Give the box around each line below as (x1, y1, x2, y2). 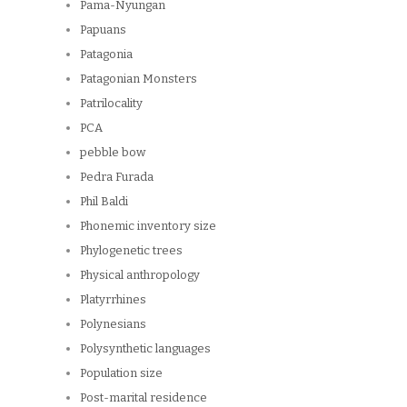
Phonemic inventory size (80, 219, 216, 233)
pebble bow (80, 145, 145, 160)
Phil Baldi (80, 194, 128, 209)
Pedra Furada (80, 170, 154, 184)
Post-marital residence (80, 391, 207, 405)
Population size (80, 366, 163, 381)
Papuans (80, 23, 126, 37)
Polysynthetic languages (80, 342, 211, 356)
